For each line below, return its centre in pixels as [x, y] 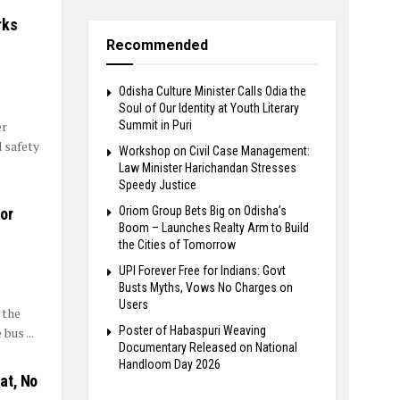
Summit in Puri [155, 125]
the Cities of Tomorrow [177, 245]
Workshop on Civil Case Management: [214, 151]
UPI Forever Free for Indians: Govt [202, 271]
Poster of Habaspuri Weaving [192, 331]
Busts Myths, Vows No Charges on [205, 288]
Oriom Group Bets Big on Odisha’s [202, 211]
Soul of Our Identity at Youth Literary [208, 108]
